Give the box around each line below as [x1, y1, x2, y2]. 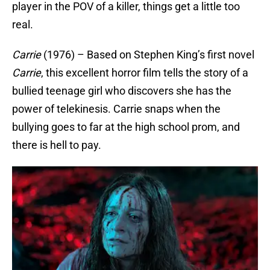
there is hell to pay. [12, 139, 101, 152]
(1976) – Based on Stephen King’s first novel [41, 48, 254, 61]
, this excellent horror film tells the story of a [41, 66, 248, 80]
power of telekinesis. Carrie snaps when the [12, 102, 221, 116]
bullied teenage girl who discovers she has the [12, 84, 231, 98]
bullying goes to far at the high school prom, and [12, 121, 240, 134]
